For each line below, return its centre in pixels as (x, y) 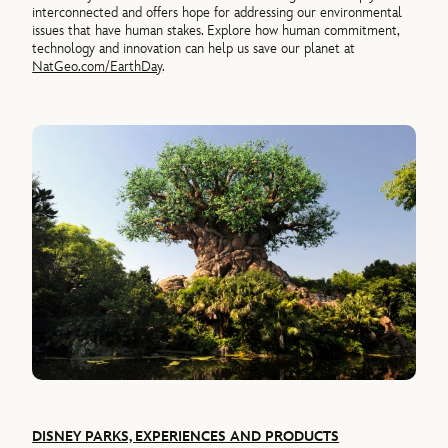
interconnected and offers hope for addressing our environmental (217, 13)
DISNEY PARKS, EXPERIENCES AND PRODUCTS (186, 436)
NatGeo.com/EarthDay (97, 67)
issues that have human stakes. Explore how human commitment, (216, 31)
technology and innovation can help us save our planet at (194, 49)
